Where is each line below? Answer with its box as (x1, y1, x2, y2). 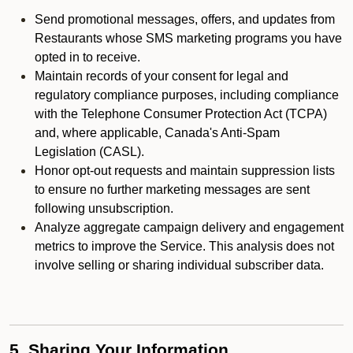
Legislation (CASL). (35, 145, 144, 158)
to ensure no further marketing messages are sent (35, 183, 310, 196)
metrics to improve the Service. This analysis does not (35, 240, 334, 253)
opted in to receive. (35, 50, 140, 64)
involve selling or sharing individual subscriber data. (35, 258, 324, 272)
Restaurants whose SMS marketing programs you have (35, 32, 342, 45)
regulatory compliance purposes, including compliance (35, 88, 339, 102)
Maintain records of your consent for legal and (35, 69, 288, 83)
